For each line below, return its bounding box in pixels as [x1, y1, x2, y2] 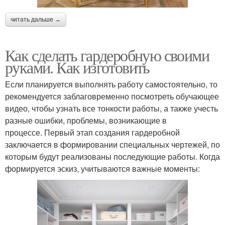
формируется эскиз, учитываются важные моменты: [5, 162, 200, 174]
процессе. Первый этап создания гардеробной [5, 126, 180, 138]
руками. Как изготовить [5, 56, 150, 78]
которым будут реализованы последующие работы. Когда [5, 150, 220, 162]
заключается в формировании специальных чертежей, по [5, 138, 220, 150]
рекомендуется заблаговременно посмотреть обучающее [5, 90, 219, 102]
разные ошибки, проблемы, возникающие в [5, 114, 167, 126]
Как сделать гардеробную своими [5, 44, 209, 66]
